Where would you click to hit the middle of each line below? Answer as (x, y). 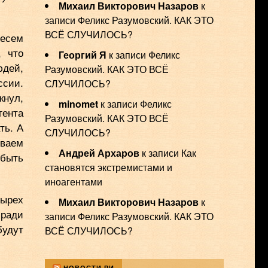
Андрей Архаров (99, 153)
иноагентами (73, 182)
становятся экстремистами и (108, 167)
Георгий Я (82, 55)
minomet (78, 104)
